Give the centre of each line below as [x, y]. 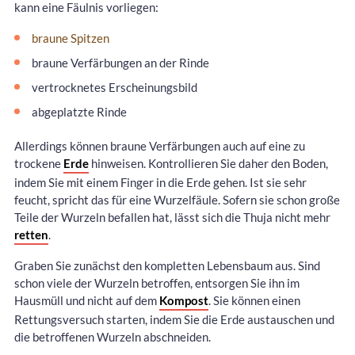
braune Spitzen [71, 38]
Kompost [184, 300]
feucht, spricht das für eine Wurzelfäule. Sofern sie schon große [177, 199]
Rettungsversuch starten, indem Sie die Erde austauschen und [174, 319]
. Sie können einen [254, 300]
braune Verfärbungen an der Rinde [120, 63]
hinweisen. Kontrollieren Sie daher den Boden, [208, 163]
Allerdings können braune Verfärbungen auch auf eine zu [160, 145]
